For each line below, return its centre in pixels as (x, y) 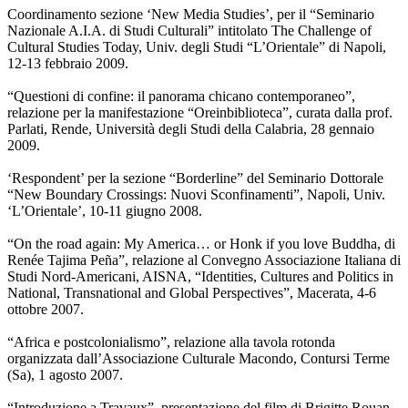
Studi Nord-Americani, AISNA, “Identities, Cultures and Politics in (200, 277)
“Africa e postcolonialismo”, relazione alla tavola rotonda (171, 342)
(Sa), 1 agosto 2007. (65, 375)
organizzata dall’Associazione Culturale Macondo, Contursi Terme (199, 359)
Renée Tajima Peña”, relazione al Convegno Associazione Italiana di (204, 260)
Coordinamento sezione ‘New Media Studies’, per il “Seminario (191, 15)
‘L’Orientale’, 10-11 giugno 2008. (105, 211)
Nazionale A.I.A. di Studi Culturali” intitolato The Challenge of (189, 31)
